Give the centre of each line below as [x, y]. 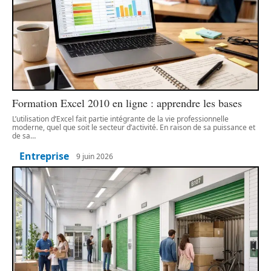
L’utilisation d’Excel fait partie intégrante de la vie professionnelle [120, 119]
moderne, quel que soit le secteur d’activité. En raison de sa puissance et [134, 128]
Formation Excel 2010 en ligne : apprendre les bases [127, 103]
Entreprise [44, 156]
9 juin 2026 [95, 156]
